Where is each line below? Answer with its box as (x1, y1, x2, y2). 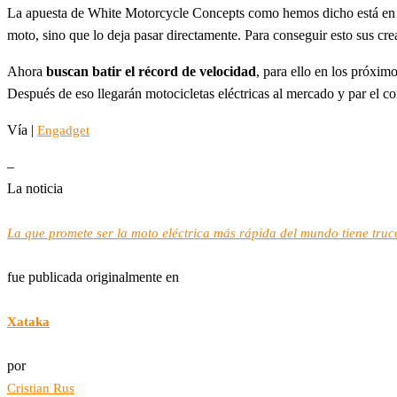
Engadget (37, 122, 90, 137)
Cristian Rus (7, 380, 74, 395)
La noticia (7, 180, 63, 196)
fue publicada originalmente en (7, 269, 179, 284)
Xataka (7, 314, 50, 329)
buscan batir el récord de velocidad (46, 63, 256, 79)
